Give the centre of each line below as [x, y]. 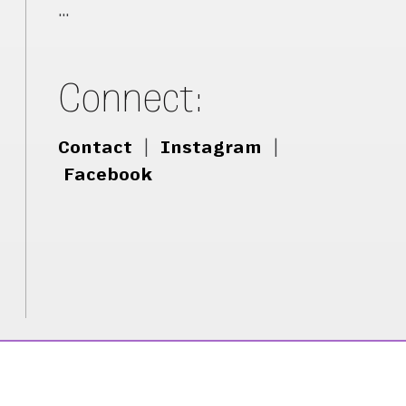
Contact [96, 148]
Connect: [132, 97]
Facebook [108, 175]
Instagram [212, 148]
